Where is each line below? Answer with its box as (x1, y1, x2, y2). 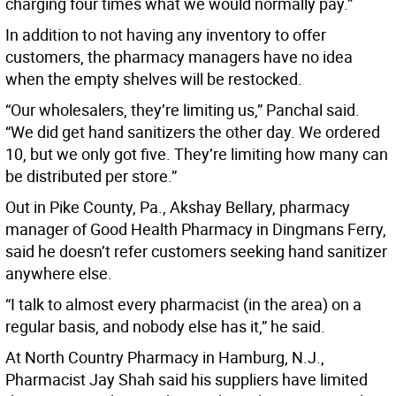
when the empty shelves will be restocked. (5, 68, 302, 90)
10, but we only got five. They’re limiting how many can (5, 143, 388, 165)
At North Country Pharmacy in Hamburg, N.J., (5, 346, 324, 369)
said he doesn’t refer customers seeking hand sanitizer (5, 240, 387, 263)
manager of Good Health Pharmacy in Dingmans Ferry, (5, 218, 386, 240)
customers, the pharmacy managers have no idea (5, 46, 353, 68)
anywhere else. (5, 263, 112, 285)
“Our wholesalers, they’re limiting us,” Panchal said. (5, 99, 360, 121)
